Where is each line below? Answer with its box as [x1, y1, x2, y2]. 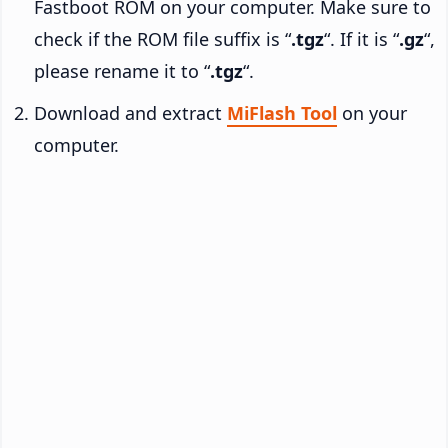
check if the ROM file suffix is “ [34, 26, 291, 51]
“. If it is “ [324, 26, 399, 51]
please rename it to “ [34, 58, 210, 83]
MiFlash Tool [227, 100, 337, 125]
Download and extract [34, 100, 227, 125]
